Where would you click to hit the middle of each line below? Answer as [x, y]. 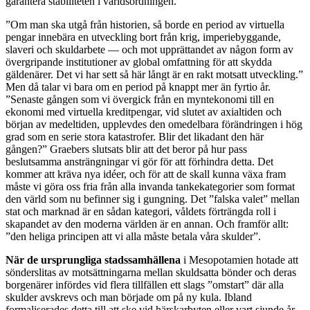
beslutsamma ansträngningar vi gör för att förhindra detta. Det [139, 162]
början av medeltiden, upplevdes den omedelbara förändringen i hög [154, 125]
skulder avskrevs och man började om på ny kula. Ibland [129, 298]
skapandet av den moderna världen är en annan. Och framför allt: [147, 224]
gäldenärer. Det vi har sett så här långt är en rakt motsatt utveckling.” [154, 75]
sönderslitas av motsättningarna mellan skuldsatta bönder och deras [151, 273]
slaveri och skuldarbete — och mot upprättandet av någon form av [149, 50]
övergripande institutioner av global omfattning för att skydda [139, 62]
